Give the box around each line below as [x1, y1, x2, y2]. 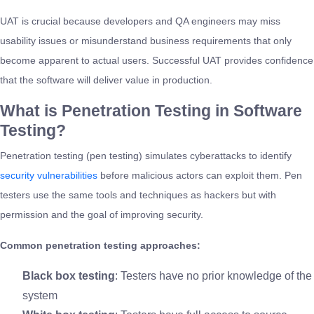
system [22, 289, 57, 301]
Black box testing [22, 269, 115, 282]
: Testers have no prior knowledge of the [115, 269, 312, 282]
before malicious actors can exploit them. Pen [97, 169, 302, 181]
